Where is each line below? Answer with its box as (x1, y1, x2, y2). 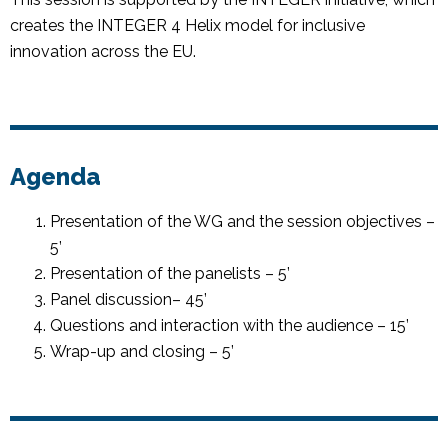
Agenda (10, 161, 101, 191)
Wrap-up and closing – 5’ (50, 341, 240, 361)
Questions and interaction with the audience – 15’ (50, 315, 415, 335)
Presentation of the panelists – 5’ (50, 263, 296, 283)
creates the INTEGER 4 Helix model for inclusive (10, 16, 365, 36)
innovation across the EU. (10, 42, 196, 62)
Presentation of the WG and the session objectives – (50, 211, 435, 231)
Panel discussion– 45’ (50, 289, 213, 309)
